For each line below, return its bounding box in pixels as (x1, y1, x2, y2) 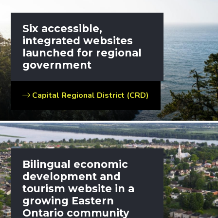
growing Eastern (22, 194, 114, 207)
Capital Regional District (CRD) (32, 90, 149, 101)
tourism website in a (22, 182, 135, 195)
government (22, 58, 92, 71)
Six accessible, (22, 22, 103, 35)
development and (22, 170, 121, 182)
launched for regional (22, 46, 142, 59)
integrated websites (22, 34, 133, 47)
